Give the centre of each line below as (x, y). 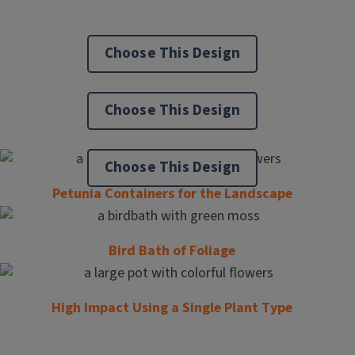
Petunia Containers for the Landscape (172, 194)
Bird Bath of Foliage (172, 251)
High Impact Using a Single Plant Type (172, 308)
